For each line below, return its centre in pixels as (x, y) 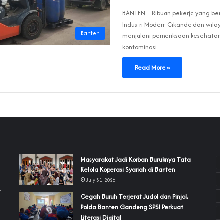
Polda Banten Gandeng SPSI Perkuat (132, 207)
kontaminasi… (143, 47)
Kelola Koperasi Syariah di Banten (128, 170)
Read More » (152, 68)
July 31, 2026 (101, 180)
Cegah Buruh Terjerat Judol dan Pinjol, (134, 196)
